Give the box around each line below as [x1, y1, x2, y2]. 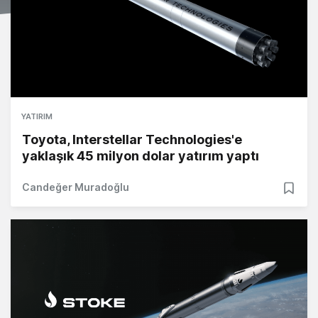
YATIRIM [21, 111, 53, 122]
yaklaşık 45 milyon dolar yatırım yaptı [22, 148, 259, 164]
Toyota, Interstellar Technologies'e [22, 132, 242, 148]
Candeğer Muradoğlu [22, 181, 129, 194]
